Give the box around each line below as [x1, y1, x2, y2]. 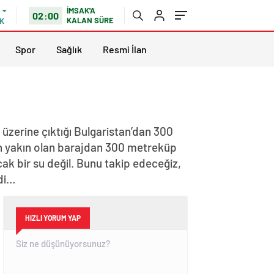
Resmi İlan [103, 43, 147, 55]
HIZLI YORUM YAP [25, 213, 81, 222]
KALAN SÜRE [67, 15, 114, 25]
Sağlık [56, 43, 82, 55]
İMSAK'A [67, 6, 96, 15]
